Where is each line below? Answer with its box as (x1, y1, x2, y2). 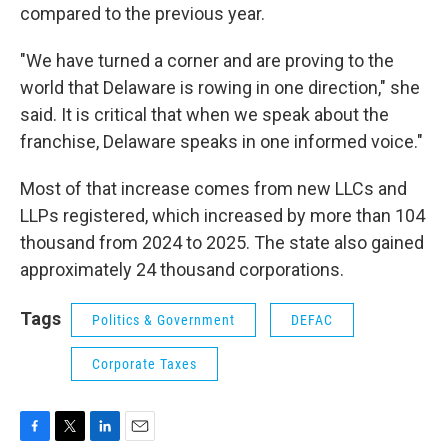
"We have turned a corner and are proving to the (20, 49, 394, 71)
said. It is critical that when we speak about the (20, 103, 389, 125)
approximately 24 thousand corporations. (20, 258, 344, 280)
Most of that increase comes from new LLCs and (20, 177, 407, 199)
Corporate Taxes (92, 355, 197, 372)
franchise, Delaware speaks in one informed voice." (20, 130, 423, 152)
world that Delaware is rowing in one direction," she (20, 76, 420, 98)
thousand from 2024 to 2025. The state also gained (20, 231, 424, 253)
